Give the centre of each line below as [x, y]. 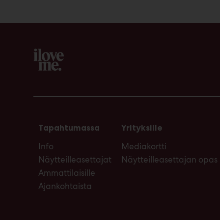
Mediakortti [144, 146]
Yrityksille [142, 127]
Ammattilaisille [67, 173]
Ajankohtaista [65, 186]
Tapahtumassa [69, 127]
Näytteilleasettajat [75, 159]
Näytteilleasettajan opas [169, 159]
